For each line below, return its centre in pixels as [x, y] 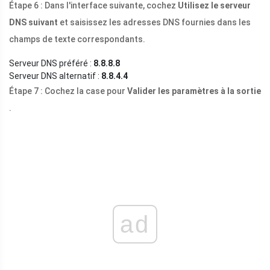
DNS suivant [33, 23]
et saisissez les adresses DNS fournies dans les [154, 23]
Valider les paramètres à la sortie [194, 91]
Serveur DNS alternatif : [55, 76]
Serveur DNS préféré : [51, 64]
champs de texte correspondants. [77, 39]
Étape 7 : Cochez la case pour [68, 91]
